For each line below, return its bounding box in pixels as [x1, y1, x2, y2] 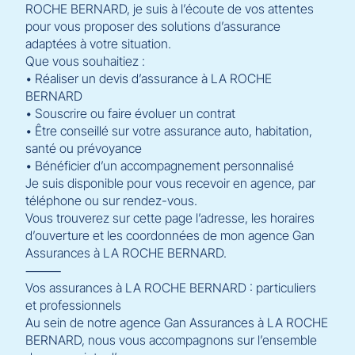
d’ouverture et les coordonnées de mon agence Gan [25, 227, 315, 243]
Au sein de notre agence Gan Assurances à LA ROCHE [25, 315, 328, 330]
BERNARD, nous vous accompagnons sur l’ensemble [25, 332, 317, 348]
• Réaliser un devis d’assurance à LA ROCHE [25, 71, 272, 86]
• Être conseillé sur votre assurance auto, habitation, [25, 123, 312, 139]
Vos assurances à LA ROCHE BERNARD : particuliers [25, 280, 316, 296]
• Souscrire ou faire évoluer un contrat [25, 105, 235, 121]
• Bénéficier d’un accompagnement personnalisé [25, 158, 294, 174]
